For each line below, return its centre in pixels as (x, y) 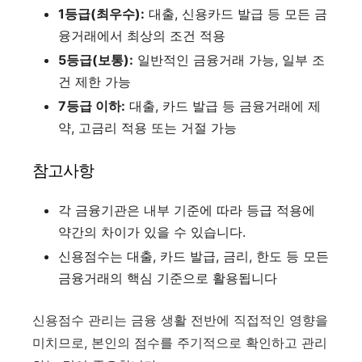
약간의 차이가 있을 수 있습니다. (152, 232)
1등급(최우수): (101, 13)
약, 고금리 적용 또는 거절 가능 (147, 127)
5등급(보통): (96, 59)
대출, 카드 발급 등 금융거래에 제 (225, 105)
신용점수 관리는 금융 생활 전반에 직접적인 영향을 (180, 320)
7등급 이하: (92, 105)
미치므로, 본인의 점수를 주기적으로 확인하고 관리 (180, 342)
